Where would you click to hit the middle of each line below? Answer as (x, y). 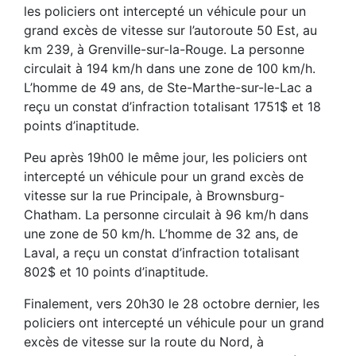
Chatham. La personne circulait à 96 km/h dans (166, 214)
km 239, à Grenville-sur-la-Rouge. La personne (164, 49)
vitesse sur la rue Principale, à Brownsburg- (154, 195)
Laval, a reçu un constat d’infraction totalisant (162, 252)
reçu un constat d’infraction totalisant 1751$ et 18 (172, 106)
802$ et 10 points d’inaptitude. (116, 271)
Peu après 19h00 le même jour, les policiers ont (166, 157)
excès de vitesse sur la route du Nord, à (144, 341)
